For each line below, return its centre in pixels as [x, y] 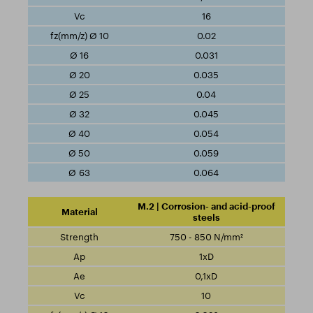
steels [206, 217]
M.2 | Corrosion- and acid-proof [206, 206]
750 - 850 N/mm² [206, 236]
